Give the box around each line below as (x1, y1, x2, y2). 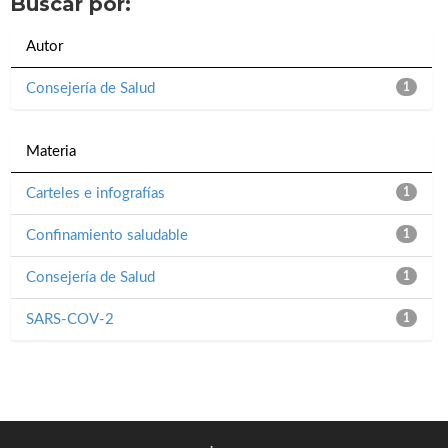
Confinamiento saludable (26, 228, 188, 244)
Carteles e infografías (26, 186, 165, 202)
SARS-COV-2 (26, 312, 114, 328)
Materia (26, 144, 76, 160)
